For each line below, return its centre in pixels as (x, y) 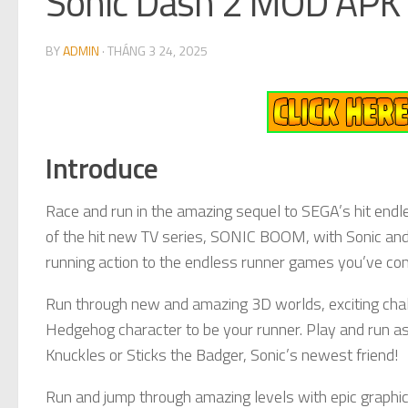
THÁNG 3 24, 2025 (158, 50)
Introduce (102, 167)
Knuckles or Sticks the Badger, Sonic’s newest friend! (222, 354)
